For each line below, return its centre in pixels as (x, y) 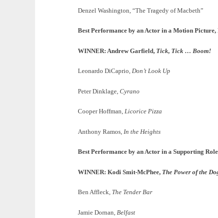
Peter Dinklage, (99, 91)
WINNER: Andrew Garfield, (117, 51)
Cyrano (130, 91)
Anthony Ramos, (101, 131)
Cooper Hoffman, (101, 111)
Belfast (126, 212)
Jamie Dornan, (97, 212)
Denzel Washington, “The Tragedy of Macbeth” (141, 10)
